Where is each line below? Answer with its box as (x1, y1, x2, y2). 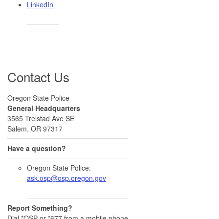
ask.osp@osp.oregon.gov (27, 173, 106, 183)
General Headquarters (7, 103, 80, 113)
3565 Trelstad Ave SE (7, 113, 74, 123)
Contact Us (7, 67, 69, 86)
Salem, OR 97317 (7, 123, 63, 133)
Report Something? (7, 202, 72, 213)
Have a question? (7, 143, 66, 153)
